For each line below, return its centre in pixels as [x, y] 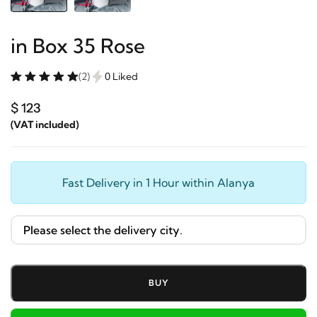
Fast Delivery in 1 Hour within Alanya [158, 182]
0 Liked [121, 76]
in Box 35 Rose [78, 45]
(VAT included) [45, 124]
